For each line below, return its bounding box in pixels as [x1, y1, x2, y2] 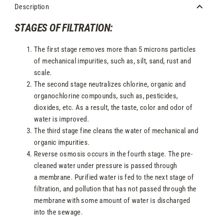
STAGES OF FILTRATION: [15, 21, 113, 34]
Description [15, 2, 49, 11]
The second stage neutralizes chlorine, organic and [34, 80, 186, 89]
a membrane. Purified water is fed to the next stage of [34, 173, 194, 182]
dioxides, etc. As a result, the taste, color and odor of [34, 103, 193, 112]
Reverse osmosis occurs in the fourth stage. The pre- [34, 150, 193, 159]
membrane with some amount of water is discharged [34, 196, 190, 205]
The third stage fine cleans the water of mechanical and [34, 126, 199, 136]
